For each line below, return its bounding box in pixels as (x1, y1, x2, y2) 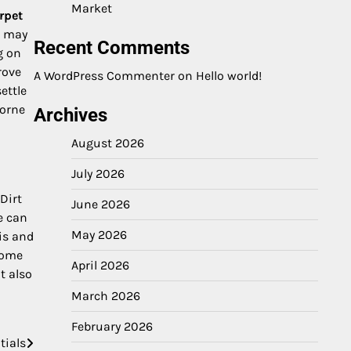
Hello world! (196, 68, 262, 83)
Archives (34, 104, 107, 126)
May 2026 (71, 227, 127, 242)
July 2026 (71, 166, 125, 181)
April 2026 (71, 258, 129, 273)
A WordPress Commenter (34, 68, 175, 83)
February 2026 (71, 319, 153, 334)
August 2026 (71, 136, 144, 150)
